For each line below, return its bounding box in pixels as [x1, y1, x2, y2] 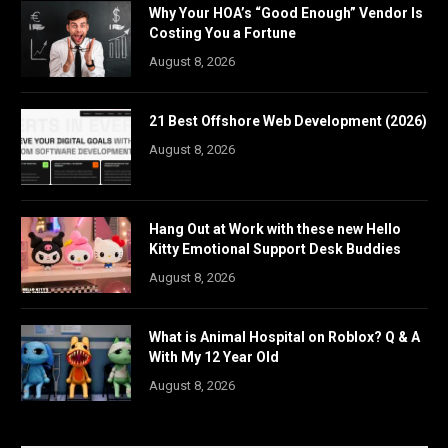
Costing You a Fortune [149, 25, 296, 42]
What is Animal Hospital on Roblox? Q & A [149, 329, 420, 346]
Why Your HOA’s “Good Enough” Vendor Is [149, 5, 423, 22]
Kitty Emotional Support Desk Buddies [149, 241, 401, 258]
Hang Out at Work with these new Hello [149, 221, 401, 238]
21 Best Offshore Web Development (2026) [149, 113, 427, 130]
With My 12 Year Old [149, 349, 279, 366]
